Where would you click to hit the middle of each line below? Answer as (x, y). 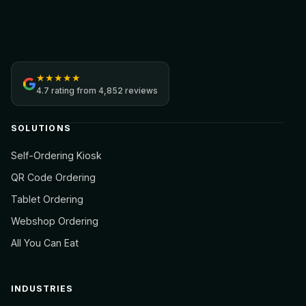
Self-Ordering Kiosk (56, 155)
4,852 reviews (128, 91)
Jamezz (38, 51)
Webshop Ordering (55, 221)
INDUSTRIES (42, 289)
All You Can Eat (45, 243)
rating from (74, 91)
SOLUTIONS (41, 128)
